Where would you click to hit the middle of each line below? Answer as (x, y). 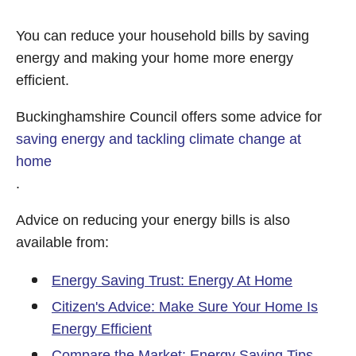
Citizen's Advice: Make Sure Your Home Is (185, 307)
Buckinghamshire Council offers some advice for (169, 117)
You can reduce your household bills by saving (163, 36)
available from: (62, 242)
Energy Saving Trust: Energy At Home (172, 281)
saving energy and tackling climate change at (159, 139)
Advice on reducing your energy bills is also (153, 220)
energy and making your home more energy (155, 58)
